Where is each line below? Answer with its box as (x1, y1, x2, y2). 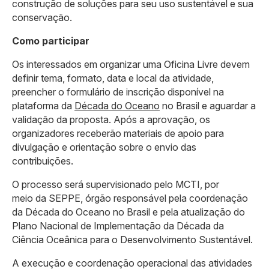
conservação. (12, 11, 72, 23)
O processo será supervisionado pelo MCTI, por (12, 178, 219, 190)
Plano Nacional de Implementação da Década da (12, 219, 224, 232)
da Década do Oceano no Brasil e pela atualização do (12, 205, 245, 218)
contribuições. (12, 154, 73, 167)
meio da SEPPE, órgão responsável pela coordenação (12, 192, 248, 204)
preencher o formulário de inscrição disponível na (12, 85, 224, 98)
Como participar (12, 34, 89, 47)
